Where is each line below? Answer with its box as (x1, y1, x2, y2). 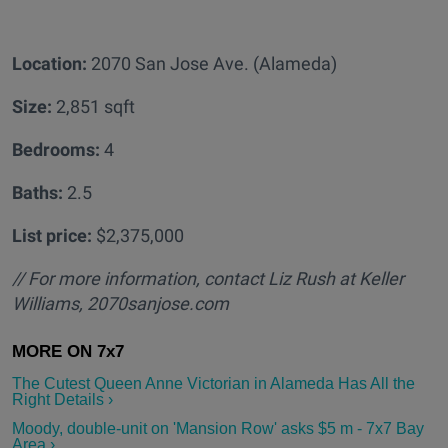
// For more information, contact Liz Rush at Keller (12, 268, 404, 290)
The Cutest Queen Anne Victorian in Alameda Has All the (12, 375, 415, 393)
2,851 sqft (52, 96, 135, 118)
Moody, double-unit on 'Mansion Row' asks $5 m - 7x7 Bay (12, 420, 424, 438)
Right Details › (12, 391, 113, 409)
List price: (12, 225, 96, 247)
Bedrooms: (12, 139, 100, 161)
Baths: (12, 182, 67, 204)
